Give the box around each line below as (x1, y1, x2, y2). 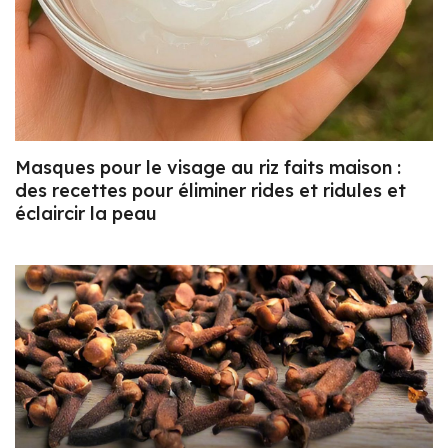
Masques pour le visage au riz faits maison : (15, 155, 401, 179)
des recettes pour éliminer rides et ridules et (15, 178, 406, 202)
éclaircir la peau (15, 201, 157, 225)
